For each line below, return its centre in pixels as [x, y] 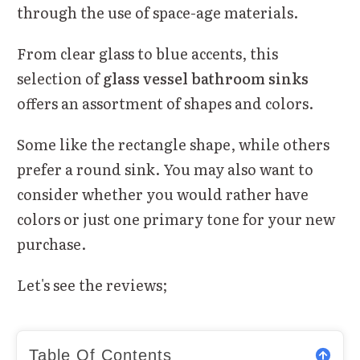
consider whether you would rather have [163, 194]
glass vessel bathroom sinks [206, 78]
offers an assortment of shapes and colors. [165, 103]
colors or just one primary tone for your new [176, 219]
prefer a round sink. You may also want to [165, 169]
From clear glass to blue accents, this [147, 53]
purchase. [51, 243]
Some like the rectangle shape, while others [173, 144]
